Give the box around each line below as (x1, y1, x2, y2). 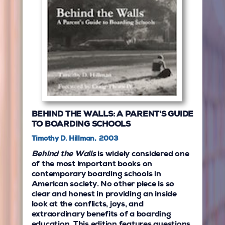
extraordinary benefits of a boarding (31, 210, 171, 219)
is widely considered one (97, 150, 189, 159)
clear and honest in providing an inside (31, 190, 177, 199)
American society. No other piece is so (31, 180, 175, 189)
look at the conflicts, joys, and (31, 200, 144, 209)
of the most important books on (31, 160, 153, 169)
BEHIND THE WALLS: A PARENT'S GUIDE (31, 110, 194, 119)
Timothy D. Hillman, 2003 (31, 136, 119, 143)
